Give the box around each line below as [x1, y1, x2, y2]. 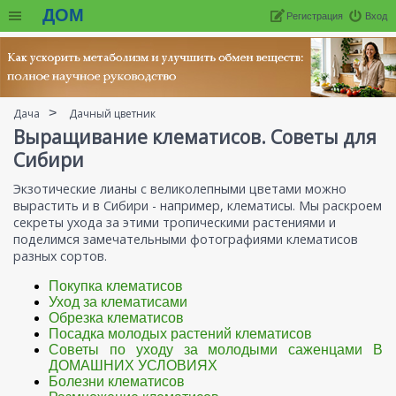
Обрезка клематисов [49, 310, 184, 326]
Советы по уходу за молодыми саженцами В [49, 342, 383, 358]
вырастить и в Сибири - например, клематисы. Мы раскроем [13, 197, 382, 215]
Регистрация [286, 11, 343, 21]
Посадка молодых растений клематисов [49, 326, 312, 342]
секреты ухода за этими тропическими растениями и [13, 214, 336, 232]
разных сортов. [13, 247, 107, 265]
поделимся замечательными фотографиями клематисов [13, 231, 358, 248]
